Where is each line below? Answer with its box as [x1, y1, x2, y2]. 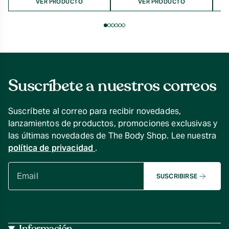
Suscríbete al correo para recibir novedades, [8, 106, 181, 117]
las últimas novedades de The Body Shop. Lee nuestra [8, 130, 217, 141]
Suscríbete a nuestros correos [8, 75, 217, 97]
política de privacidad [8, 143, 96, 153]
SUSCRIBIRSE [156, 172, 197, 180]
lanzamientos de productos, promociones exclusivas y [8, 118, 218, 129]
